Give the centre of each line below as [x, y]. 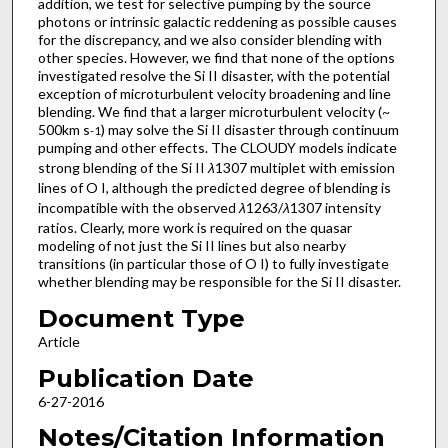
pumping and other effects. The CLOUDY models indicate [217, 148]
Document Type [141, 318]
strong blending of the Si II [122, 168]
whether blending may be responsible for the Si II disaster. [219, 282]
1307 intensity [335, 208]
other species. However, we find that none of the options [216, 58]
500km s [63, 130]
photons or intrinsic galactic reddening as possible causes [217, 22]
